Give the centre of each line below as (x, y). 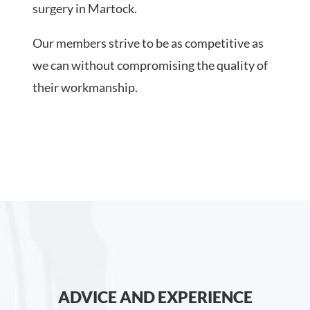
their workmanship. (85, 88)
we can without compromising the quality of (151, 65)
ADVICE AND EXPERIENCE (155, 297)
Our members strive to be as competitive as (148, 43)
